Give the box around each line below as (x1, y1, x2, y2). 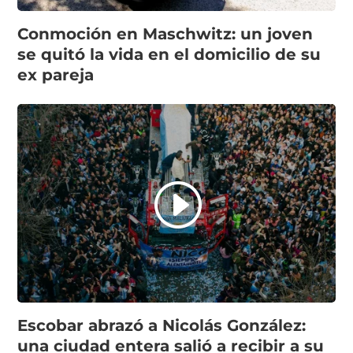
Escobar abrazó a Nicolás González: (17, 315, 307, 335)
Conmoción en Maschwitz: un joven (17, 24, 314, 43)
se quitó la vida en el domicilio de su (17, 44, 321, 64)
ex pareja (17, 65, 95, 84)
